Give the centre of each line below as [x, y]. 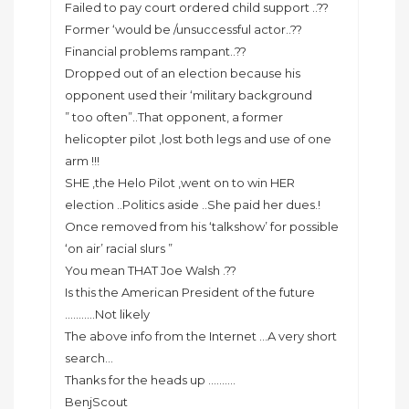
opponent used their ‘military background [189, 95]
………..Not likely [107, 315]
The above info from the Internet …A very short [201, 336]
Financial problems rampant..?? [156, 52]
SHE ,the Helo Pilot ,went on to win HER [180, 183]
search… [89, 358]
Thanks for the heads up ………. [150, 380]
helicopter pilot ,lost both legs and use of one [198, 139]
